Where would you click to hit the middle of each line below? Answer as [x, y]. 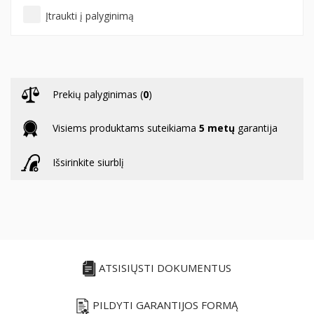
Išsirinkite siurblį [88, 162]
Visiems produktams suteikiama [126, 128]
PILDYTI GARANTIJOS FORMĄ [164, 305]
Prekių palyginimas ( [98, 94]
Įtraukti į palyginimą [90, 16]
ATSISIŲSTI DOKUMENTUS [164, 268]
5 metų [217, 128]
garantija [256, 128]
